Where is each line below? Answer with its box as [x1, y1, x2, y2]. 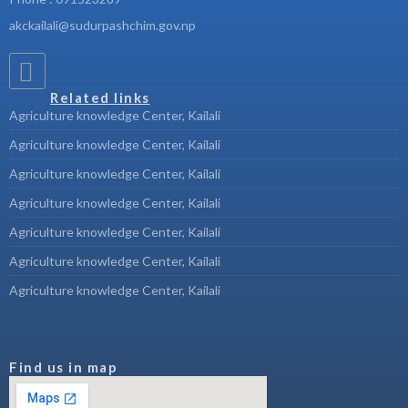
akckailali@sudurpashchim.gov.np [9, 16, 196, 33]
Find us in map [9, 358, 117, 375]
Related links [50, 88, 150, 106]
